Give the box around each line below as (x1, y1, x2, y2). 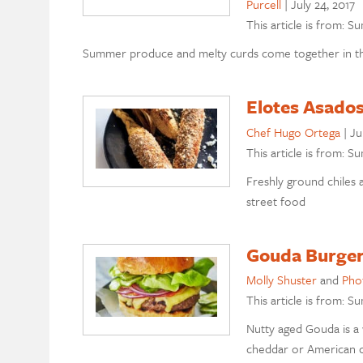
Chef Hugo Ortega (246, 122, 340, 141)
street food (246, 191, 305, 210)
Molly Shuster (246, 271, 317, 289)
